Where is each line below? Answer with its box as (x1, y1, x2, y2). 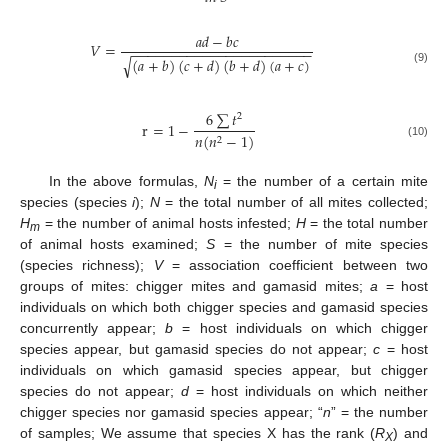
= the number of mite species (215, 235, 429, 252)
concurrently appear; (20, 319, 166, 336)
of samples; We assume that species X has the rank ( (20, 424, 376, 441)
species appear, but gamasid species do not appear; (20, 340, 374, 357)
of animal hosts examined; (20, 235, 207, 252)
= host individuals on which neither (189, 382, 428, 399)
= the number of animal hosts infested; (40, 214, 296, 231)
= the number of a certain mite (216, 172, 429, 189)
